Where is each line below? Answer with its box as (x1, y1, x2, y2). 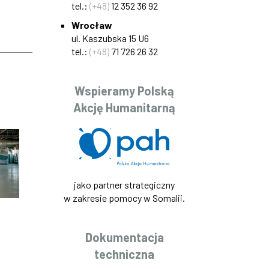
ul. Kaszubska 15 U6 (71, 32, 149, 44)
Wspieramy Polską (74, 83, 175, 98)
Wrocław (71, 19, 112, 31)
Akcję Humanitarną (73, 100, 176, 115)
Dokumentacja (85, 230, 164, 245)
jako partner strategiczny (74, 179, 175, 191)
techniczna (94, 247, 155, 262)
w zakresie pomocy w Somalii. (64, 192, 186, 204)
